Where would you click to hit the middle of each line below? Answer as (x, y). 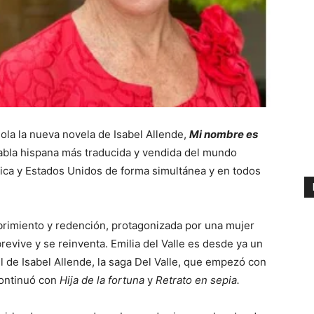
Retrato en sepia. (198, 280)
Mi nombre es (224, 135)
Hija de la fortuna (103, 280)
